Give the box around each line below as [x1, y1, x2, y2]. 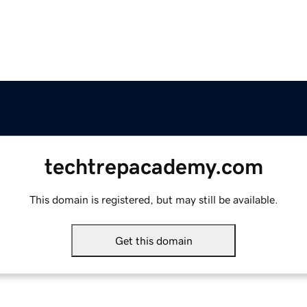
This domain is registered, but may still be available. [29, 194, 278, 206]
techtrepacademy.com [44, 156, 263, 178]
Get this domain [114, 235, 193, 247]
